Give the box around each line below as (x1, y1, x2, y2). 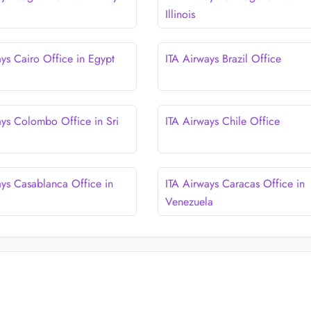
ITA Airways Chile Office (165, 112, 280, 129)
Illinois (165, 6, 195, 22)
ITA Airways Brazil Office (165, 50, 281, 67)
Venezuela (165, 193, 213, 210)
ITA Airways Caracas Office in (165, 175, 305, 192)
